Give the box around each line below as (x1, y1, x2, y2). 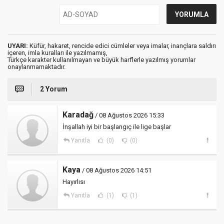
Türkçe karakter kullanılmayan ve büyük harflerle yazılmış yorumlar (7, 55, 195, 63)
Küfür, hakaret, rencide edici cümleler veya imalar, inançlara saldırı (28, 41, 216, 49)
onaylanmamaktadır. (7, 62, 65, 70)
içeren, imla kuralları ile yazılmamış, (7, 48, 107, 56)
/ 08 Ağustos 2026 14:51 (80, 166, 151, 174)
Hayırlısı (62, 177, 85, 185)
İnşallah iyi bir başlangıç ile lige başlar (62, 122, 171, 130)
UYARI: (7, 41, 28, 49)
